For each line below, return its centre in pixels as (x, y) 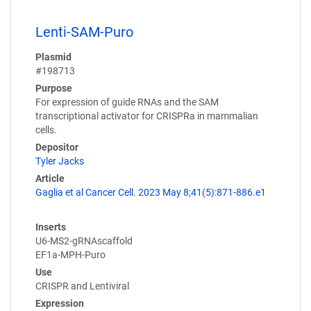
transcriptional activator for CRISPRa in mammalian (147, 116)
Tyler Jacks (60, 161)
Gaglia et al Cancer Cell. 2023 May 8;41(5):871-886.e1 (151, 193)
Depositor (57, 148)
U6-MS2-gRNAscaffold (84, 241)
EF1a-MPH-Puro (70, 255)
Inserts (51, 227)
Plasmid (53, 57)
